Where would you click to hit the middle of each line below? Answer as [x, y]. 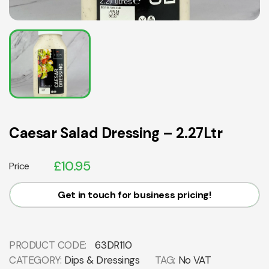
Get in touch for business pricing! [134, 195]
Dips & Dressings [102, 260]
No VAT [195, 260]
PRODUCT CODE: [49, 245]
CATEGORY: [37, 260]
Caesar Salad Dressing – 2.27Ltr [116, 133]
